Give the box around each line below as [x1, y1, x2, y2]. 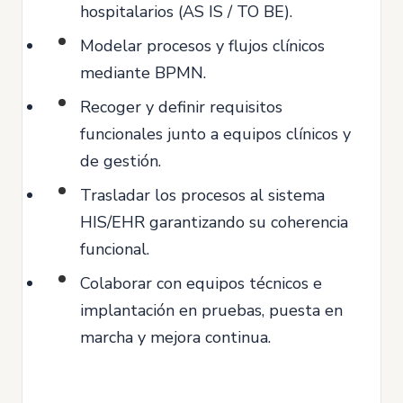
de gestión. [80, 150, 161, 172]
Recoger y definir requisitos [80, 96, 282, 118]
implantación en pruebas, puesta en [80, 300, 343, 321]
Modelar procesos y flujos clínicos [80, 35, 325, 57]
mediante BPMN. [80, 62, 206, 84]
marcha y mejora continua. [80, 327, 271, 348]
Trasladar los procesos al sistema [80, 184, 325, 206]
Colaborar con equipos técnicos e [80, 273, 322, 294]
